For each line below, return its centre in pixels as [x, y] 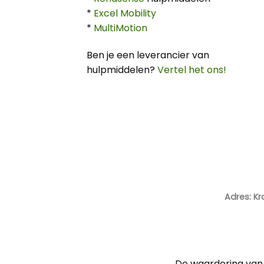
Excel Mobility [125, 13]
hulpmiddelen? [122, 70]
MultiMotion [121, 28]
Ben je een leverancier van [148, 55]
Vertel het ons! [192, 70]
